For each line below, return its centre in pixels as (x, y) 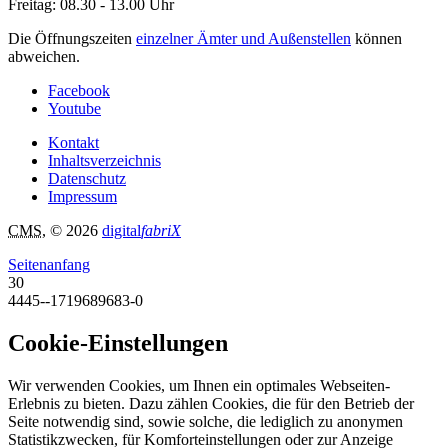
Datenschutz (87, 179)
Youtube (74, 109)
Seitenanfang (49, 265)
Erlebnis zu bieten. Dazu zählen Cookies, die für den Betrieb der (211, 403)
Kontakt (73, 143)
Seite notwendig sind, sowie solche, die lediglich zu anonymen (205, 421)
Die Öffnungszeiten (72, 39)
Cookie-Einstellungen (118, 343)
